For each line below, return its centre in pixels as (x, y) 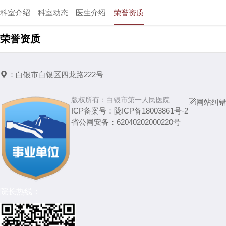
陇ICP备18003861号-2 (151, 111)
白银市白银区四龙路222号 (60, 74)
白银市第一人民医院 (138, 100)
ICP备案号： (93, 111)
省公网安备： (94, 122)
